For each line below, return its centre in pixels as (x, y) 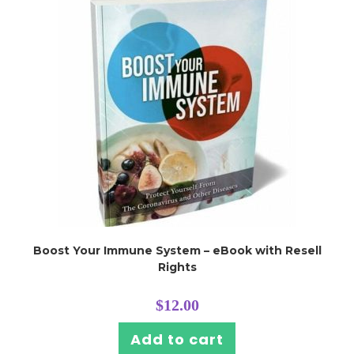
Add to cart (177, 340)
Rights (177, 267)
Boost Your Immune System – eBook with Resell (177, 251)
